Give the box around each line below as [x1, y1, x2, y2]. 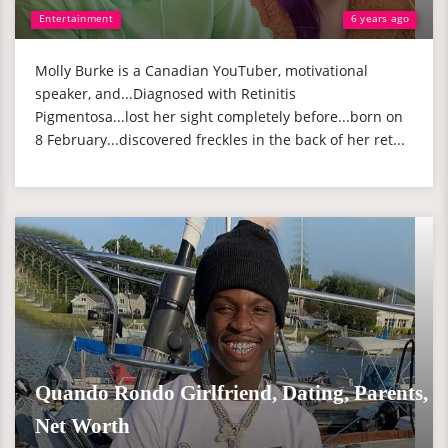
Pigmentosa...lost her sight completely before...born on [35, 107, 403, 126]
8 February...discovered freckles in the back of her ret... [35, 130, 405, 149]
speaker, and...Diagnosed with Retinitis [35, 84, 296, 103]
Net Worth [35, 414, 130, 438]
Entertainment [39, 11, 113, 25]
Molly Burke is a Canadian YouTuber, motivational [35, 61, 368, 80]
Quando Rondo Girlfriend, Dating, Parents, [35, 381, 428, 405]
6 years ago [350, 11, 409, 25]
